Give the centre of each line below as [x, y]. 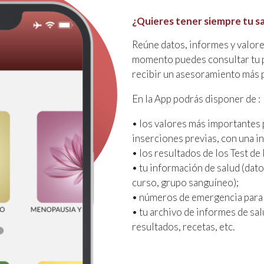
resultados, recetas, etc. [183, 226]
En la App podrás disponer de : [196, 98]
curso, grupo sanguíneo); [185, 182]
